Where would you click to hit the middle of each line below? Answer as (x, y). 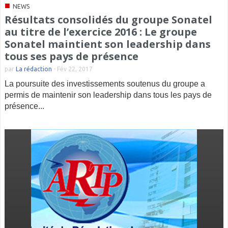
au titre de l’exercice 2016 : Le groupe (101, 32)
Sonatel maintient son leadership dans (108, 44)
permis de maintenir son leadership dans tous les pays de (108, 95)
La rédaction (34, 69)
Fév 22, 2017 (75, 69)
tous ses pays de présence (72, 56)
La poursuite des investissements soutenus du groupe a (105, 84)
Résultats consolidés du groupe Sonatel (108, 20)
